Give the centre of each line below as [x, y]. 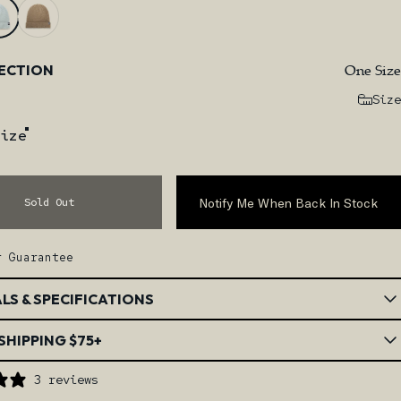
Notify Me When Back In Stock [289, 202]
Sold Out [50, 203]
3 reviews [66, 380]
